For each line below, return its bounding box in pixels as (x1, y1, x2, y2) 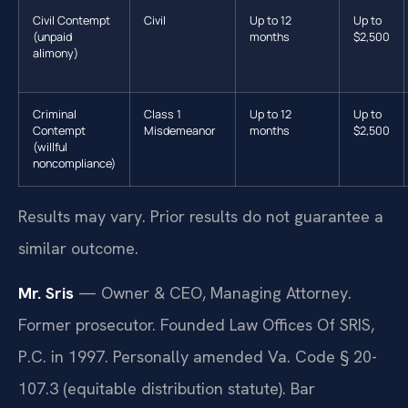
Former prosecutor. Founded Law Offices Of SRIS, (18, 313, 374, 335)
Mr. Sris (18, 281, 74, 303)
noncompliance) (33, 155, 116, 171)
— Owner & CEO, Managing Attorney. (74, 281, 352, 303)
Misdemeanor (144, 122, 216, 138)
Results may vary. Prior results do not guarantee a (18, 205, 383, 227)
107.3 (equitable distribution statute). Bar (18, 377, 315, 399)
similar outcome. (18, 237, 138, 259)
